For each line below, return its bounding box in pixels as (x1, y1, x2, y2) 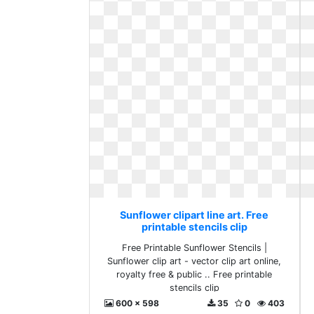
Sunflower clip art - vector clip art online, (107, 256, 282, 266)
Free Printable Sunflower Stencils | (121, 243, 267, 253)
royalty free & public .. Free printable (116, 269, 273, 280)
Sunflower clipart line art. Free (120, 209, 269, 221)
